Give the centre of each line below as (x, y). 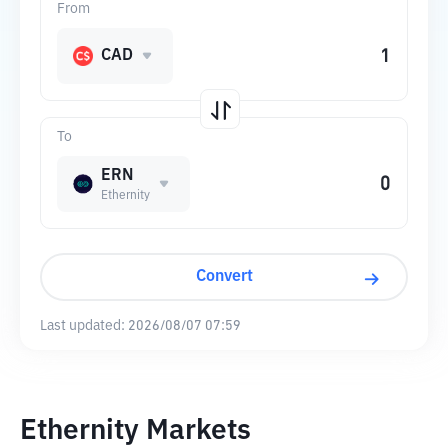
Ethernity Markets (135, 431)
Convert (224, 277)
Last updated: (82, 326)
